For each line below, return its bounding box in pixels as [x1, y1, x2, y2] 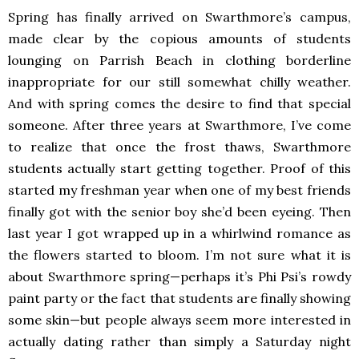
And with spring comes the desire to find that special [8, 95, 351, 112]
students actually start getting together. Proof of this [8, 160, 351, 177]
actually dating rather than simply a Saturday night [8, 333, 351, 350]
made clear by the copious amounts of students [8, 30, 351, 47]
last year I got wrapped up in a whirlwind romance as [8, 225, 351, 242]
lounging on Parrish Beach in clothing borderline [8, 52, 351, 69]
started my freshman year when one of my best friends [8, 182, 351, 199]
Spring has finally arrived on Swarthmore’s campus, [8, 9, 351, 26]
